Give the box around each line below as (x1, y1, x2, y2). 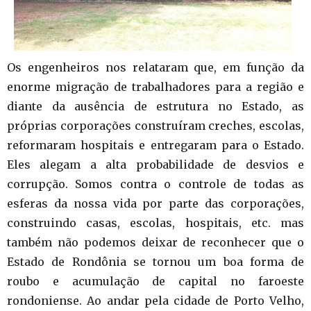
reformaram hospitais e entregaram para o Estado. (7, 138, 304, 153)
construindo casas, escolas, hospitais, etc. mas (7, 216, 304, 230)
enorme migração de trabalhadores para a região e (7, 80, 304, 94)
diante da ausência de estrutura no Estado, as (7, 99, 304, 114)
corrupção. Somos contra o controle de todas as (7, 177, 304, 192)
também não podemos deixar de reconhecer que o (7, 235, 304, 250)
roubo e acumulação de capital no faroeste (7, 274, 304, 289)
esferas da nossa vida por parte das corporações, (7, 196, 304, 211)
